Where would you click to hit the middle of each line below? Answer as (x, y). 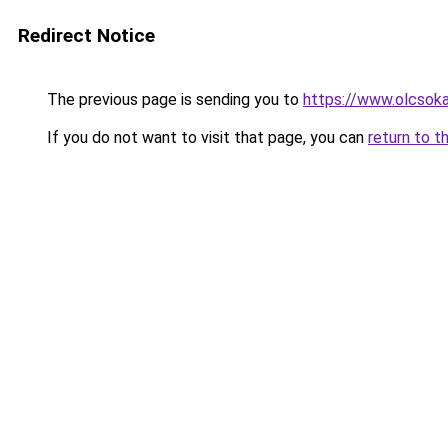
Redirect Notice (86, 35)
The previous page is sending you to (173, 99)
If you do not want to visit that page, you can (205, 137)
